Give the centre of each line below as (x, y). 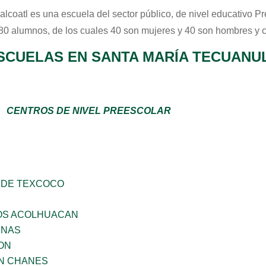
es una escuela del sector (84, 14)
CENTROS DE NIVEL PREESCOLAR (89, 111)
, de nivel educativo (213, 14)
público (156, 14)
